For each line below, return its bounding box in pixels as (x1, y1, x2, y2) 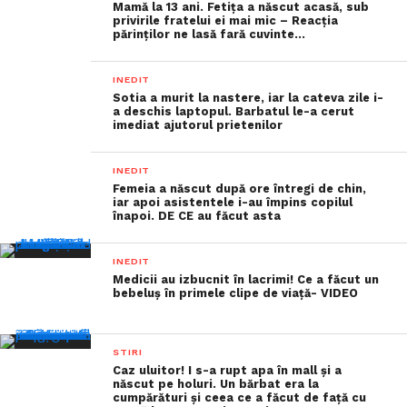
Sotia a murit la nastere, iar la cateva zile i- (113, 91, 384, 104)
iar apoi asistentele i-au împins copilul (113, 195, 353, 209)
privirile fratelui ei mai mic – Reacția (113, 14, 339, 27)
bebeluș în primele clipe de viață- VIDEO (113, 286, 359, 300)
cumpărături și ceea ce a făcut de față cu (113, 391, 367, 404)
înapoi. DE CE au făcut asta (113, 209, 282, 223)
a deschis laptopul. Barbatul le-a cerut (113, 104, 355, 118)
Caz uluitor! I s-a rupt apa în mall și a (113, 363, 342, 377)
